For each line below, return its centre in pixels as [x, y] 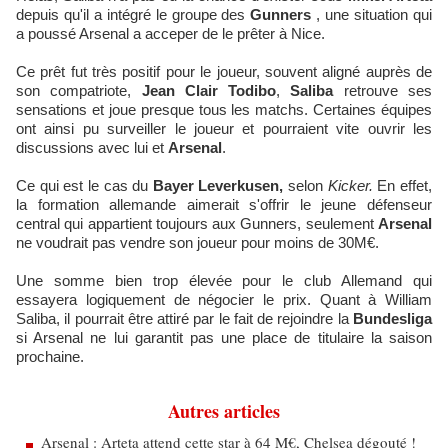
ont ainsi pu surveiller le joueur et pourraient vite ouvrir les [224, 128]
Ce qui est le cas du [84, 185]
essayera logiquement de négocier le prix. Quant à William [224, 299]
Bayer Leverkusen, [220, 185]
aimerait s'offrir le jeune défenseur [309, 204]
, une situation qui [372, 14]
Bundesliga [390, 318]
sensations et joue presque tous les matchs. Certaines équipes [224, 109]
